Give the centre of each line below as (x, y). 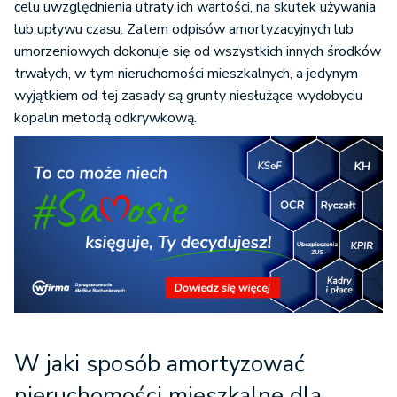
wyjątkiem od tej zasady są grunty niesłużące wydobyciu (188, 96)
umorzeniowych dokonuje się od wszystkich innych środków (198, 51)
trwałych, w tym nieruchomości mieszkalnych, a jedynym (186, 74)
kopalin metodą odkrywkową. (105, 118)
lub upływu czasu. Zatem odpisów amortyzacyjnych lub (184, 29)
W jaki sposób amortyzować (160, 364)
